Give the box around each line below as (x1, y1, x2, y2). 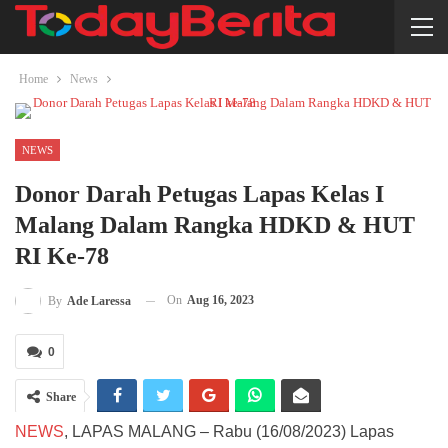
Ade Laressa (67, 294, 131, 309)
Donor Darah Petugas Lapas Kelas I (15, 181, 384, 207)
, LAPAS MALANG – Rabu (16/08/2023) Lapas (64, 423, 394, 441)
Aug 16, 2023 (187, 293, 254, 307)
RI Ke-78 (15, 243, 109, 269)
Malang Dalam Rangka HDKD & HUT (15, 212, 415, 238)
